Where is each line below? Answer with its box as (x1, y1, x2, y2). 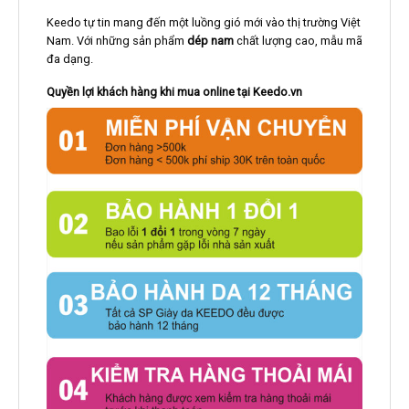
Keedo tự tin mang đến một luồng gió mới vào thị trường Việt (46, 15, 361, 29)
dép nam (186, 33, 234, 47)
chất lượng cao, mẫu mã (233, 33, 362, 47)
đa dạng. (46, 51, 93, 66)
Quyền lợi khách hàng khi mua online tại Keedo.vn (46, 85, 302, 100)
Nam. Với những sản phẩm (46, 33, 187, 47)
